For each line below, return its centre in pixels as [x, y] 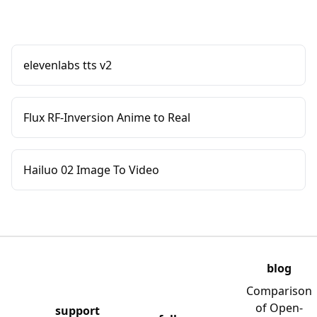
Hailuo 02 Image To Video [91, 170]
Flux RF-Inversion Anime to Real [107, 117]
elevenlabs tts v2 [68, 65]
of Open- [279, 308]
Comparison [279, 291]
